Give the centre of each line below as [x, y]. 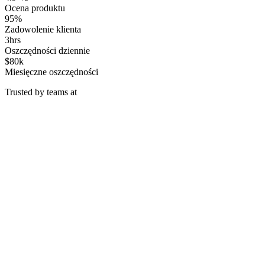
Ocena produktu [35, 8]
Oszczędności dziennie [47, 50]
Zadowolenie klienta [43, 29]
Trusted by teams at [41, 92]
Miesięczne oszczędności [51, 72]
